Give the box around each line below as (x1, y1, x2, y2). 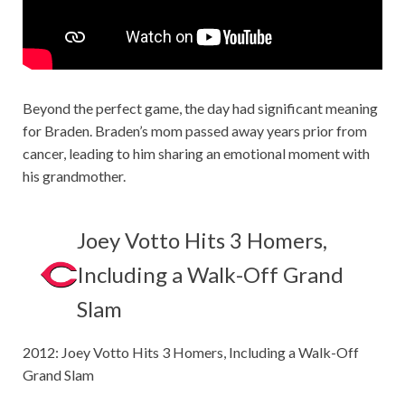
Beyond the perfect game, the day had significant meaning (23, 99, 378, 118)
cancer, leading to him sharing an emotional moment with (23, 145, 370, 163)
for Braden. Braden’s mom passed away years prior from (23, 122, 367, 140)
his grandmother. (23, 167, 128, 185)
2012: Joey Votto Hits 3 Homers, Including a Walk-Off (23, 344, 359, 362)
